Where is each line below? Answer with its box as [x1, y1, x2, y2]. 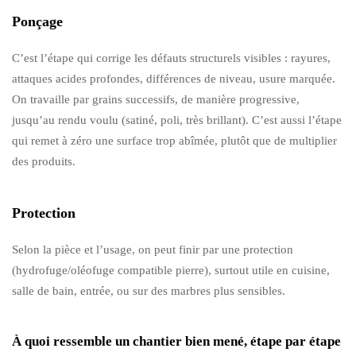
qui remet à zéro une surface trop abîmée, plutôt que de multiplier [12, 133, 337, 147]
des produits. [12, 154, 75, 168]
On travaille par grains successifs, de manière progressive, [12, 92, 300, 106]
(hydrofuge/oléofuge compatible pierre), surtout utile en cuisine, [12, 263, 330, 277]
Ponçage [12, 13, 63, 29]
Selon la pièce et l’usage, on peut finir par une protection [12, 242, 293, 256]
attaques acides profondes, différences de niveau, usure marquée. [12, 72, 335, 85]
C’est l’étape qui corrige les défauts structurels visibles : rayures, [12, 51, 331, 64]
